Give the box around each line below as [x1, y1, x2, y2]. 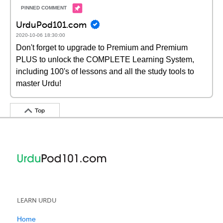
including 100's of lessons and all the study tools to [16, 67, 194, 76]
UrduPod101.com [16, 18, 87, 30]
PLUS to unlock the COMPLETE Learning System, [16, 55, 194, 64]
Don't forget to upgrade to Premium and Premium [16, 43, 188, 52]
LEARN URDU [17, 197, 56, 204]
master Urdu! [16, 79, 61, 88]
